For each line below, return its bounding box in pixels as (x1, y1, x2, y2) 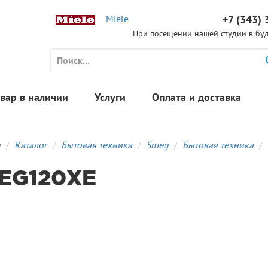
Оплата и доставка (152, 90, 241, 105)
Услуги (95, 90, 126, 105)
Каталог (14, 139, 47, 151)
